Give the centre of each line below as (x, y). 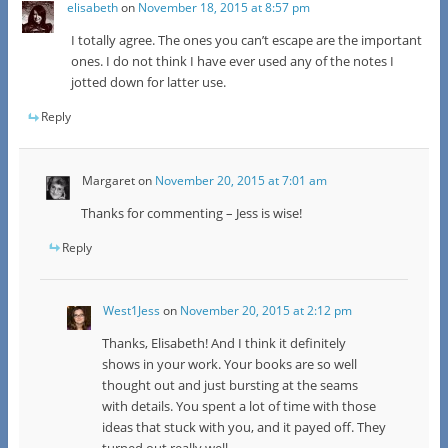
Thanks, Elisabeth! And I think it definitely (223, 342)
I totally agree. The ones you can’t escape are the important (247, 40)
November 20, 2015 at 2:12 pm (265, 310)
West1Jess (131, 310)
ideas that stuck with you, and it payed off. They (243, 426)
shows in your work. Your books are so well (229, 363)
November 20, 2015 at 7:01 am (240, 180)
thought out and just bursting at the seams (229, 384)
